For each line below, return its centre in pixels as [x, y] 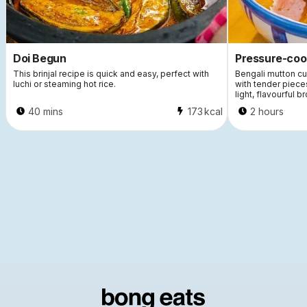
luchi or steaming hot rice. [64, 84]
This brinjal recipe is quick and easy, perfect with [111, 73]
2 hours [267, 111]
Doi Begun [40, 58]
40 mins [46, 111]
